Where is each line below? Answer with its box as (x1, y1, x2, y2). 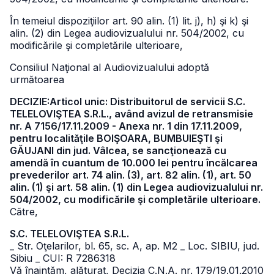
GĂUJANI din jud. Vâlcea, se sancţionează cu (10, 144, 226, 157)
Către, (10, 206, 38, 218)
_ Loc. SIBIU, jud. (180, 240, 259, 252)
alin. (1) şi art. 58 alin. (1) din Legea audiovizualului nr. (10, 181, 263, 193)
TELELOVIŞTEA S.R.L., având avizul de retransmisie (10, 108, 253, 120)
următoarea (10, 73, 64, 86)
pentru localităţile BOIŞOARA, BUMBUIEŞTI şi (10, 132, 223, 144)
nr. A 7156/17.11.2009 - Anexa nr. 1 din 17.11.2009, (10, 120, 242, 132)
